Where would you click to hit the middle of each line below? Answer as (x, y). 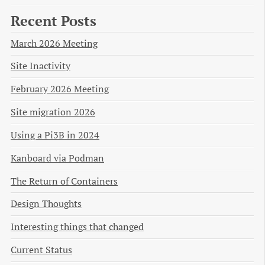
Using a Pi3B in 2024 (55, 135)
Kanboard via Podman (57, 158)
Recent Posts (54, 20)
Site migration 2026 (53, 112)
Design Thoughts (46, 204)
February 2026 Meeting (60, 89)
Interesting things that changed (77, 227)
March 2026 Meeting (54, 43)
